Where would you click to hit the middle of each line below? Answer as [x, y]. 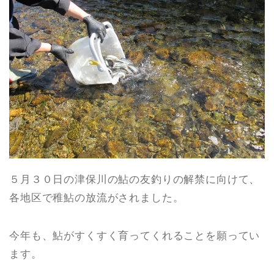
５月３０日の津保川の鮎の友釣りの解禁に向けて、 [135, 180]
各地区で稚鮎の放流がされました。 [97, 198]
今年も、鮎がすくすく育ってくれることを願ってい [135, 236]
